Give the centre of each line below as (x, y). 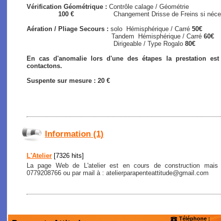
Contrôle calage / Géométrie (149, 6)
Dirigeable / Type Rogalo (106, 43)
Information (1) (74, 134)
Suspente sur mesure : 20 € (68, 80)
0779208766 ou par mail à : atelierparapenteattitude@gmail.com (118, 173)
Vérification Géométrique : (68, 6)
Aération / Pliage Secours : (69, 29)
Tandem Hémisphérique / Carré (115, 36)
